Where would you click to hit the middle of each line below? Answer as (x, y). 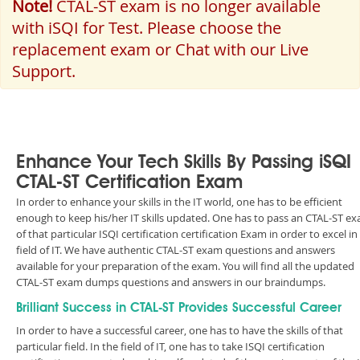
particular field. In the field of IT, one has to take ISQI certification (170, 346)
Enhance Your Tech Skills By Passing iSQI (184, 164)
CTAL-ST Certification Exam (129, 184)
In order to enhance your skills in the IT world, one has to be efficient (179, 202)
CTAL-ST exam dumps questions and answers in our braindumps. (171, 282)
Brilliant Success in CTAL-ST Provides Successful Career (179, 309)
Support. (44, 71)
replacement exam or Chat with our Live (160, 49)
